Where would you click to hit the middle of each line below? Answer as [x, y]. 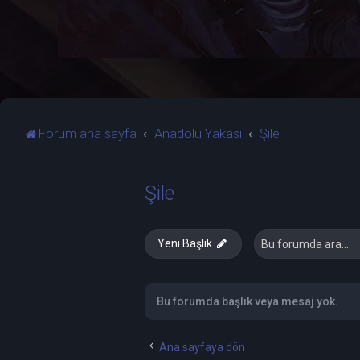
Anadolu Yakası [198, 133]
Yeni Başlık [185, 243]
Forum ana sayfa [88, 133]
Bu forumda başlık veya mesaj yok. [247, 301]
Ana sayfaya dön [202, 347]
